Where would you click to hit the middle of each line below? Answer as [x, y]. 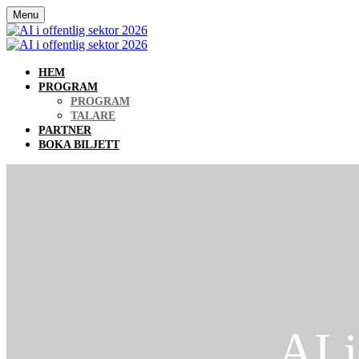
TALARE [93, 116]
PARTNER [65, 130]
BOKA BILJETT [79, 145]
